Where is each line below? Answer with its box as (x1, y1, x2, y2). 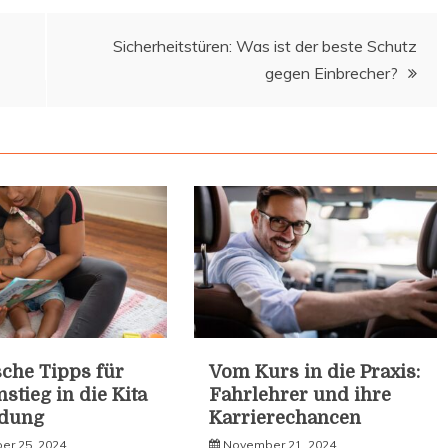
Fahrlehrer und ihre (209, 385, 392, 406)
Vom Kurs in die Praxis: (209, 362, 421, 383)
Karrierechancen (209, 408, 362, 429)
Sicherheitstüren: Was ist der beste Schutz (113, 35, 417, 56)
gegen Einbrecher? (265, 62, 398, 83)
